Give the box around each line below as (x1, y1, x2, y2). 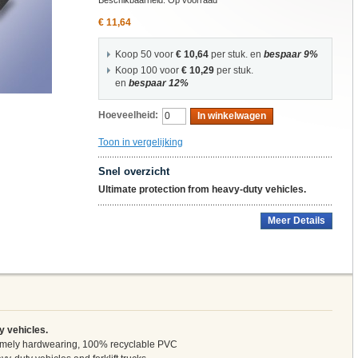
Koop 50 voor (114, 49, 176, 61)
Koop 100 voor (114, 65, 181, 77)
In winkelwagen (197, 110, 266, 122)
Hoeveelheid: (97, 109, 158, 121)
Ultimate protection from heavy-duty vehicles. (97, 184, 306, 196)
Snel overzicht (97, 165, 169, 178)
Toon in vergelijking (97, 137, 183, 149)
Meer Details (267, 215, 325, 227)
